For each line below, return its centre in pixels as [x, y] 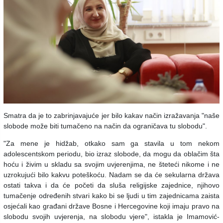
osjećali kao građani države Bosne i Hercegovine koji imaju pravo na [111, 206]
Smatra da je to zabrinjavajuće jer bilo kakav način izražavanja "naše [111, 115]
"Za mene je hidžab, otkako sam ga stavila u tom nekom [111, 143]
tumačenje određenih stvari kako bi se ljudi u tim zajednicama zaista [111, 195]
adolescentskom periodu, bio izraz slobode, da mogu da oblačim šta [111, 154]
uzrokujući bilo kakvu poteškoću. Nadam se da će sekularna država [111, 174]
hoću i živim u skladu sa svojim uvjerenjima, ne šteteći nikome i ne [111, 164]
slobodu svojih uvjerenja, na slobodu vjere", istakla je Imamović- [111, 216]
